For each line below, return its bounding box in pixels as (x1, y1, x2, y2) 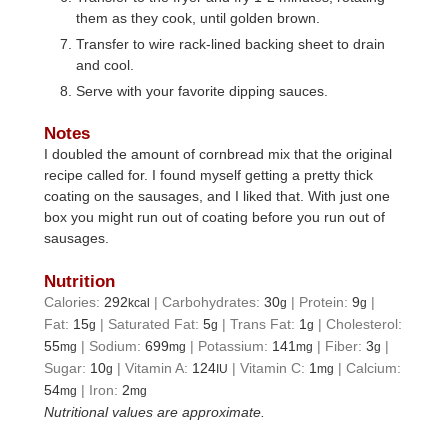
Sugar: (44, 360, 91, 377)
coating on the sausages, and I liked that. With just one (44, 188, 391, 205)
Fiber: (325, 338, 367, 355)
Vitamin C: (240, 360, 310, 377)
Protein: (299, 294, 353, 311)
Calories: (44, 294, 105, 311)
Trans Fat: (230, 316, 300, 333)
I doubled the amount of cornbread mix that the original (44, 146, 393, 163)
